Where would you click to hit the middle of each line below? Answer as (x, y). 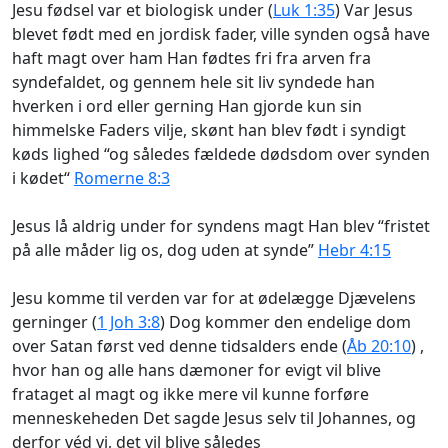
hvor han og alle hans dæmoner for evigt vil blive (196, 369)
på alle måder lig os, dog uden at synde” (165, 249)
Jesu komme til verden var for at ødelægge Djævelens (214, 297)
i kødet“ (43, 177)
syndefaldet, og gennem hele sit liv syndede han (193, 81)
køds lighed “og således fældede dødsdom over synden (221, 153)
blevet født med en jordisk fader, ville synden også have (221, 33)
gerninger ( (54, 321)
